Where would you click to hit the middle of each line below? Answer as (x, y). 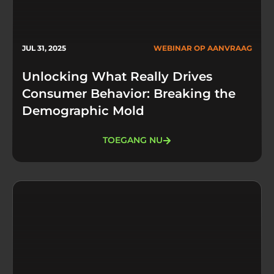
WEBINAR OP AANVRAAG (203, 48)
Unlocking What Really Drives (117, 76)
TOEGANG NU (133, 140)
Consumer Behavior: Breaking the (129, 93)
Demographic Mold (83, 110)
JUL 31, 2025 (44, 48)
